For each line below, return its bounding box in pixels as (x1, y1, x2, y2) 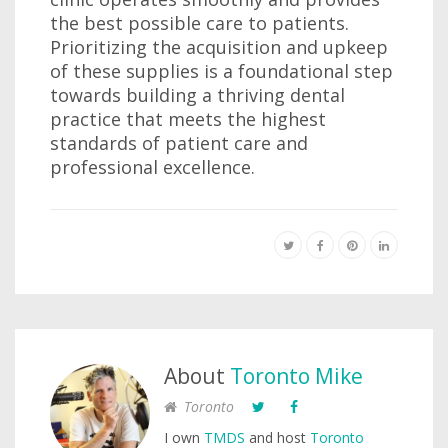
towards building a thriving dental (50, 83, 345, 107)
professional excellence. (50, 155, 255, 179)
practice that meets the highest (50, 107, 326, 131)
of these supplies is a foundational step (50, 59, 393, 83)
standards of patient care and (50, 131, 308, 155)
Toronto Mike (230, 362, 363, 390)
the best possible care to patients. (50, 11, 349, 35)
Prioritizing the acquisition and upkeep (50, 35, 388, 59)
